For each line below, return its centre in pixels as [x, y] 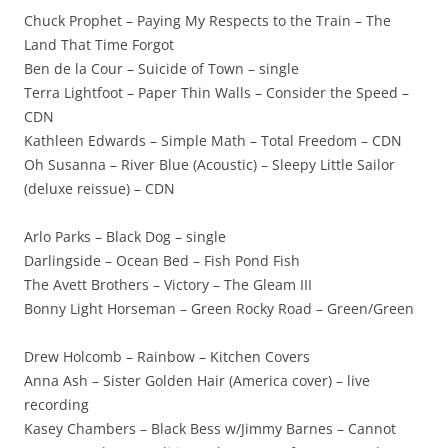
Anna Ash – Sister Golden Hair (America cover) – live [197, 380]
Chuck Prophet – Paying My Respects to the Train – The [207, 20]
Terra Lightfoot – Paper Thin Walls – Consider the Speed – [216, 92]
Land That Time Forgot [99, 44]
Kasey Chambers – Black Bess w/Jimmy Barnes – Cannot [210, 428]
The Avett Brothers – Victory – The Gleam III [168, 284]
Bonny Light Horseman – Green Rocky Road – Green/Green [219, 308]
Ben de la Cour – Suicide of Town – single [161, 68]
